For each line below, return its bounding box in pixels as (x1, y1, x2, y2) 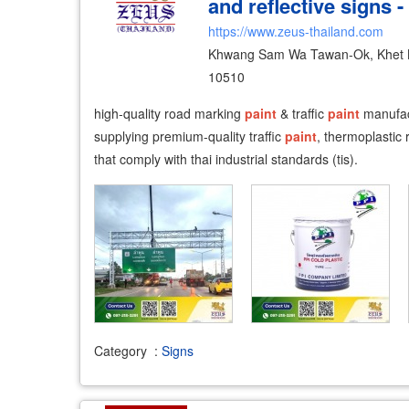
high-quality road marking (94, 104, 245, 122)
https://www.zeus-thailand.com (207, 22, 383, 40)
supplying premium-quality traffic (94, 127, 285, 145)
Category (94, 341, 147, 360)
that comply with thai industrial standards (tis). (94, 150, 358, 168)
